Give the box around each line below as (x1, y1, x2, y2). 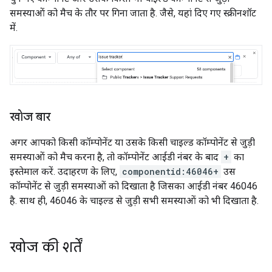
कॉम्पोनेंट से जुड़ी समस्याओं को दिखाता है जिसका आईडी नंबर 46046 (10, 180, 257, 192)
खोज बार (10, 109, 50, 125)
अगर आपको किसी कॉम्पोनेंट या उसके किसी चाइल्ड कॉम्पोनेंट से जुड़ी (10, 137, 255, 149)
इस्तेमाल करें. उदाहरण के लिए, (10, 166, 120, 178)
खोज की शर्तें (10, 238, 82, 257)
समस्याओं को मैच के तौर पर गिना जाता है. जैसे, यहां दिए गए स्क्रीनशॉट (10, 7, 256, 19)
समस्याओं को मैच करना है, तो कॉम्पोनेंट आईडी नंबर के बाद (10, 151, 221, 163)
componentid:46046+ (122, 166, 219, 178)
